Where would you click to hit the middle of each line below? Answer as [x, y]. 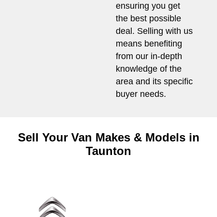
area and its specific [154, 82]
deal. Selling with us [154, 31]
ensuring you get [148, 6]
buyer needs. [141, 94]
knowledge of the [149, 69]
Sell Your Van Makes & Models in [108, 138]
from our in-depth [149, 56]
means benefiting [149, 44]
